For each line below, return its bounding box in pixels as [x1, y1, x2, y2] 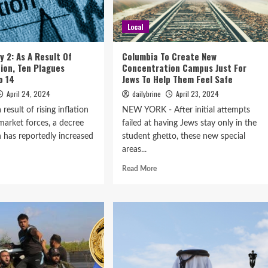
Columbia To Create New [121, 50, 217, 63]
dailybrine [132, 89, 161, 99]
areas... [121, 145, 147, 154]
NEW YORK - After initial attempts [121, 106, 250, 114]
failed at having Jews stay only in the [121, 119, 257, 127]
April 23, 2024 [175, 89, 219, 99]
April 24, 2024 [7, 89, 51, 99]
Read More [121, 165, 157, 172]
